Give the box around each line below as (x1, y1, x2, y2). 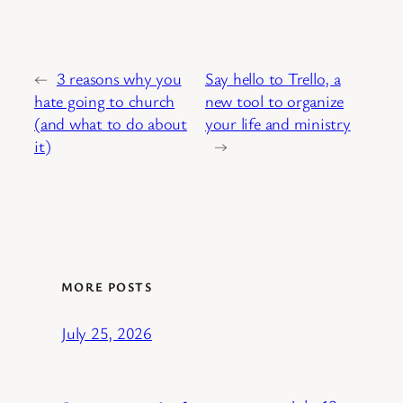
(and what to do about (34, 112, 187, 135)
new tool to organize (204, 90, 345, 112)
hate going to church (34, 90, 175, 112)
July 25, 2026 (61, 322, 152, 345)
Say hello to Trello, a (204, 67, 341, 90)
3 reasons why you (56, 67, 182, 90)
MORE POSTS (61, 277, 152, 295)
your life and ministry (204, 112, 351, 135)
